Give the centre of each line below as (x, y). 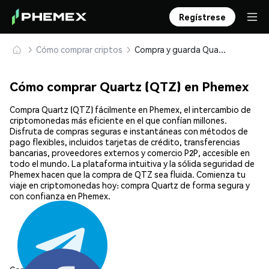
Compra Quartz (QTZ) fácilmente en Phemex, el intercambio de (130, 110)
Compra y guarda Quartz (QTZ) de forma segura (222, 49)
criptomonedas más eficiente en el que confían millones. (118, 120)
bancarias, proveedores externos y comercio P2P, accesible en (130, 153)
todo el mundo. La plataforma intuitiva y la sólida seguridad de (132, 164)
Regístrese (202, 17)
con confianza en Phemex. (60, 196)
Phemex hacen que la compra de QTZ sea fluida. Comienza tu (128, 174)
